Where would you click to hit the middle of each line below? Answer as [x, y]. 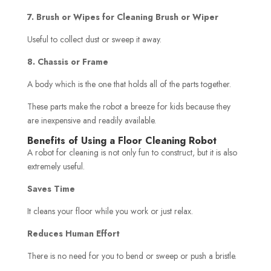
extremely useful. [56, 166]
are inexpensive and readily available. [91, 120]
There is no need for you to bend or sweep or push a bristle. [132, 256]
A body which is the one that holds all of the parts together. [129, 84]
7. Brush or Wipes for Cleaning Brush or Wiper [122, 17]
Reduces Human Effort [73, 233]
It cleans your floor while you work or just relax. [110, 211]
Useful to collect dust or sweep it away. [94, 39]
